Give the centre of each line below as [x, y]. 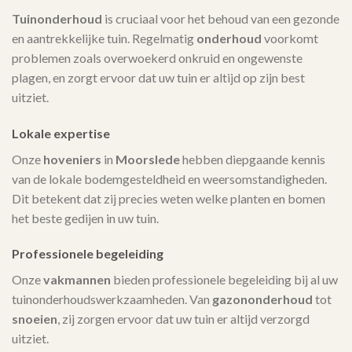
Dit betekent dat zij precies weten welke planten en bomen [169, 198]
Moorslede [148, 159]
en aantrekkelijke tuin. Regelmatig [104, 38]
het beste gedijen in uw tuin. [85, 218]
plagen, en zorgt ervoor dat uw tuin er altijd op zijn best [158, 77]
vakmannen [77, 280]
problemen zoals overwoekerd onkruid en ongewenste [157, 57]
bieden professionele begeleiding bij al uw [224, 280]
